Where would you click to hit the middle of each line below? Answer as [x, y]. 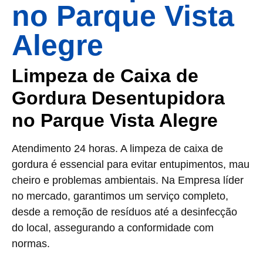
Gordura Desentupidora [118, 98]
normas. [31, 244]
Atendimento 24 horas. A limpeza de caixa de [117, 149]
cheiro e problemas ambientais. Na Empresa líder [128, 180]
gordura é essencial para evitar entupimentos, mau [131, 164]
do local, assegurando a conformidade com [113, 228]
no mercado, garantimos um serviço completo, [120, 196]
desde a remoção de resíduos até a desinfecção [124, 212]
